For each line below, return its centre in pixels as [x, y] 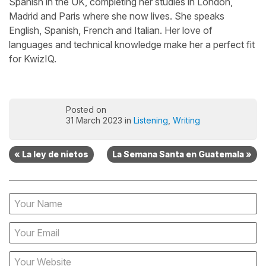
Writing [186, 120]
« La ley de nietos [51, 154]
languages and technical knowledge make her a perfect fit [132, 44]
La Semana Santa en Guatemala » [182, 154]
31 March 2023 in [100, 120]
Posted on [86, 109]
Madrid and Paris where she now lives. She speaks [117, 16]
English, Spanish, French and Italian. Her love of [111, 30]
